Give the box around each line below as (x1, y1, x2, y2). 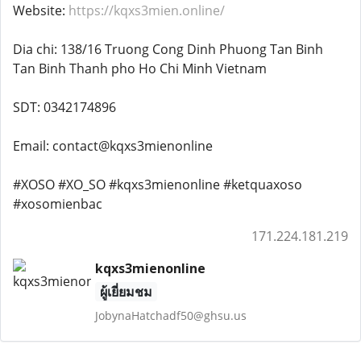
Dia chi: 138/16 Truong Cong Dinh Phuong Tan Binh (13, 40, 323, 58)
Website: (13, 2, 68, 19)
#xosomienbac (13, 195, 102, 213)
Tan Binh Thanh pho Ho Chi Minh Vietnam (13, 60, 267, 77)
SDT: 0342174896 (13, 98, 116, 116)
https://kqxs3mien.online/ (68, 2, 225, 19)
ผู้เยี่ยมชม (99, 283, 152, 301)
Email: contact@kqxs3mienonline (13, 137, 213, 155)
